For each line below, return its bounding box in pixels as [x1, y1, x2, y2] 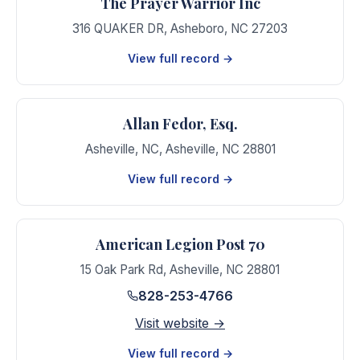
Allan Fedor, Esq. [122, 113, 238, 133]
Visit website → [135, 315, 225, 331]
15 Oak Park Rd [80, 261, 163, 277]
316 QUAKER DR [72, 20, 164, 36]
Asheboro [170, 20, 224, 36]
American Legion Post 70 [95, 234, 265, 254]
